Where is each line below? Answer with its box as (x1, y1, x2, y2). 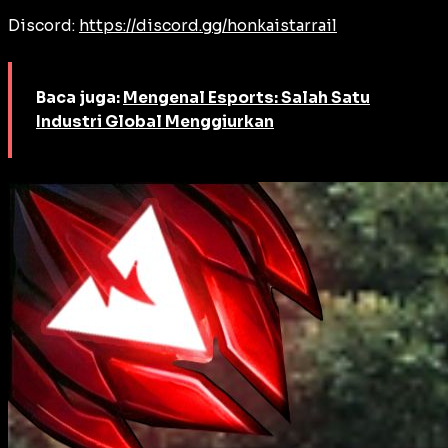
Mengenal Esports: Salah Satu (123, 88, 370, 108)
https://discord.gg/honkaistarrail (79, 16, 337, 36)
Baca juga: (36, 88, 123, 108)
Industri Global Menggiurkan (36, 112, 274, 132)
